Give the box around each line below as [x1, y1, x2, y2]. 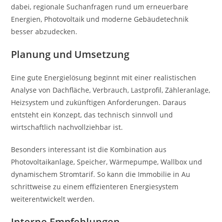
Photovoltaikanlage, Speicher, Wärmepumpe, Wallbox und [11, 157, 203, 166]
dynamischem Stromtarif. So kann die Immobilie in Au [11, 169, 191, 179]
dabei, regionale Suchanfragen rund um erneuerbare [11, 2, 189, 11]
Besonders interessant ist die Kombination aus [11, 145, 167, 154]
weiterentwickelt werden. [11, 194, 95, 204]
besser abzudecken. [11, 27, 78, 36]
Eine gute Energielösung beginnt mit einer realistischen [11, 73, 197, 82]
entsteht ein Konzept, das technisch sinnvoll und [11, 110, 173, 119]
